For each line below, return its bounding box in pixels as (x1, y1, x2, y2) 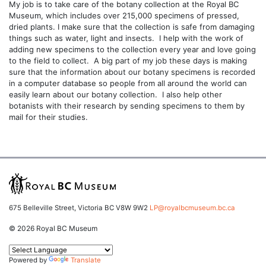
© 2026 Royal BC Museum (9, 224, 97, 233)
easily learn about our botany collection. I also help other (9, 90, 222, 100)
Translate (71, 255, 101, 264)
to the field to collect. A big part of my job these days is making (9, 56, 247, 66)
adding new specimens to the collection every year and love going (9, 45, 256, 55)
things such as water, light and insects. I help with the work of (9, 33, 243, 43)
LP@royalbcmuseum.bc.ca (150, 204, 235, 213)
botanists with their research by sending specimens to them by (9, 101, 245, 111)
